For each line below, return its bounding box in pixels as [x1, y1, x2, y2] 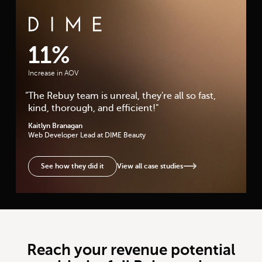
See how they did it [41, 162, 105, 171]
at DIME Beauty [97, 130, 146, 139]
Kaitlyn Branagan [28, 121, 83, 130]
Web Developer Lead [28, 130, 96, 139]
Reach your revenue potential [26, 242, 235, 259]
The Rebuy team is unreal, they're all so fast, [28, 91, 216, 102]
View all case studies [117, 161, 184, 170]
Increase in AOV [28, 69, 79, 78]
